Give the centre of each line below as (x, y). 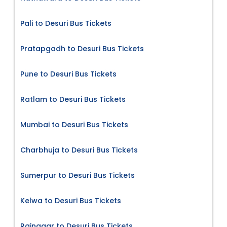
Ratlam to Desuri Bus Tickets (73, 99)
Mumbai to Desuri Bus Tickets (74, 124)
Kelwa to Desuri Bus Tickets (71, 200)
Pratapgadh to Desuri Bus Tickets (82, 48)
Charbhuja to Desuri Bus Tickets (79, 150)
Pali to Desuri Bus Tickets (66, 23)
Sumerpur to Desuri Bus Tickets (78, 175)
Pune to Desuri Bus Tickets (68, 74)
